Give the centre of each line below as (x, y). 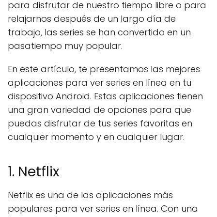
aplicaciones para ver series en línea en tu (100, 83)
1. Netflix (33, 172)
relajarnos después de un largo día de (92, 19)
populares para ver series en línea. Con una (103, 209)
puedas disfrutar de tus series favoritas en (100, 123)
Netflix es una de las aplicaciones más (90, 195)
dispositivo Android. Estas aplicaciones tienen (105, 96)
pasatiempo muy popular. (65, 46)
